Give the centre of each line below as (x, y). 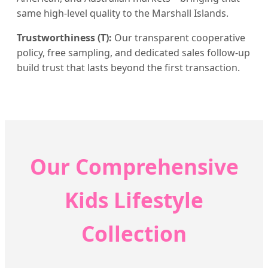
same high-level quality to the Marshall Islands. (123, 13)
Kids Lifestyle (134, 200)
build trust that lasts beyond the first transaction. (128, 67)
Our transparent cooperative (179, 37)
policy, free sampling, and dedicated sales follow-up (133, 52)
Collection (134, 233)
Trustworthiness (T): (64, 37)
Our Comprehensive (134, 166)
